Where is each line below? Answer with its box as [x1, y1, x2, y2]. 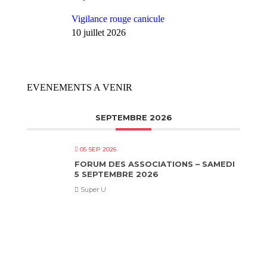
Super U [79, 185, 106, 194]
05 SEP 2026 [80, 145, 116, 153]
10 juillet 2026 [72, 27, 126, 38]
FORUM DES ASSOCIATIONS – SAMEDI [74, 159, 235, 169]
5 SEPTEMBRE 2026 [74, 169, 159, 179]
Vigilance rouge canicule [72, 14, 164, 24]
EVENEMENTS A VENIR [27, 82, 132, 92]
